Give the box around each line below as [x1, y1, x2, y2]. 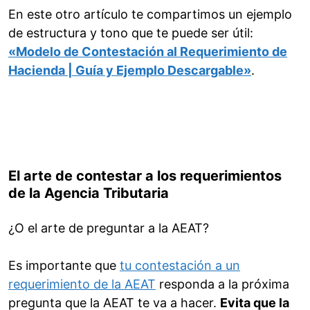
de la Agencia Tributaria [8, 185, 169, 202]
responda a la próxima [156, 277, 289, 292]
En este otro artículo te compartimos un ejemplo [8, 7, 292, 22]
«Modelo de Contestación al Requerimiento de [8, 44, 287, 60]
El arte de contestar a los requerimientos [8, 167, 282, 185]
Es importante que [8, 258, 120, 273]
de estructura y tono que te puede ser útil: [8, 26, 253, 41]
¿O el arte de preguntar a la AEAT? [8, 221, 209, 236]
